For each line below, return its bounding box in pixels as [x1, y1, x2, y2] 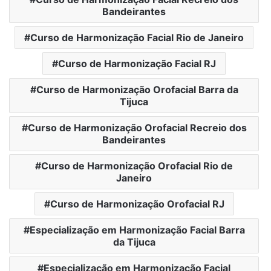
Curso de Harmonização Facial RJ [58, 57, 216, 70]
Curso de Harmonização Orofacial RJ [50, 197, 224, 210]
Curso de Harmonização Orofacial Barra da [36, 83, 238, 96]
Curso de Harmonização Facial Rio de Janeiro [30, 31, 244, 44]
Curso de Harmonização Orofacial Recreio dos [27, 121, 247, 134]
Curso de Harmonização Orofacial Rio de [41, 159, 233, 172]
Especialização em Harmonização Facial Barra [29, 223, 245, 236]
